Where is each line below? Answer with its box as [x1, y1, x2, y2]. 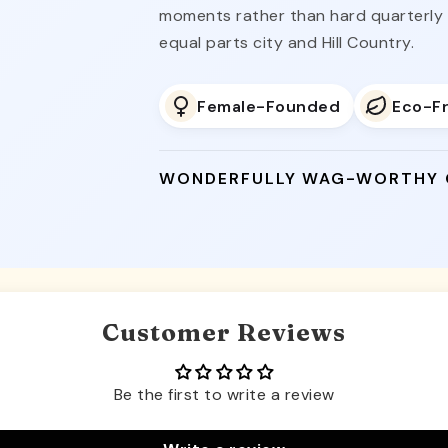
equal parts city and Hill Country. [159, 32, 415, 53]
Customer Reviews [102, 318, 346, 347]
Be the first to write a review [113, 384, 335, 405]
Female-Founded [197, 95, 341, 117]
